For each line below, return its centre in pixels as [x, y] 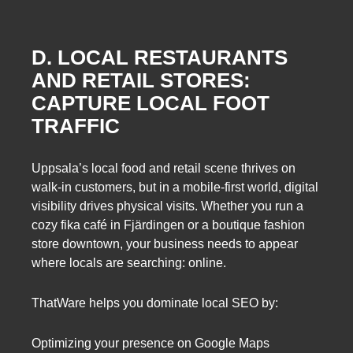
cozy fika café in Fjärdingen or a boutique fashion [168, 225]
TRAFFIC [76, 126]
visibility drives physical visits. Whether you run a [167, 206]
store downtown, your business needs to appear [165, 243]
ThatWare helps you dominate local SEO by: [155, 303]
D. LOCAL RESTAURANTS [160, 58]
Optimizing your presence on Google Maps [150, 344]
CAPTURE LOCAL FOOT [150, 104]
